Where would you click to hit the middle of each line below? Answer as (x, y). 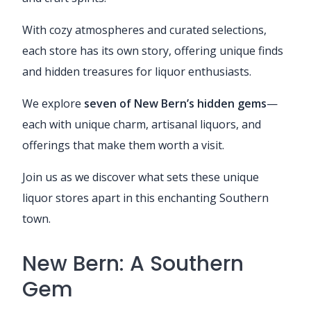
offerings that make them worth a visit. (123, 145)
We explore (53, 103)
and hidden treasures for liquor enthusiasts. (137, 71)
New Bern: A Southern (133, 263)
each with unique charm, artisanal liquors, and (142, 124)
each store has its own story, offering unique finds (153, 50)
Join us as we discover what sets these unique (141, 177)
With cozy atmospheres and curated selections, (144, 30)
